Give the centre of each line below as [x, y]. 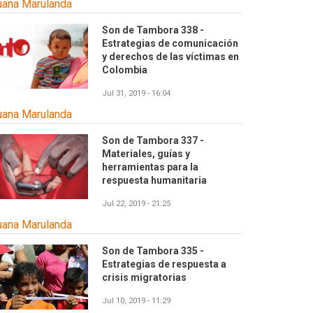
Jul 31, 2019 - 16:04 [136, 94]
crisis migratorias [144, 278]
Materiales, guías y [146, 154]
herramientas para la [150, 167]
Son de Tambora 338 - [153, 30]
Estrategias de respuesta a [164, 264]
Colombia [125, 70]
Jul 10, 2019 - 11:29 [136, 301]
